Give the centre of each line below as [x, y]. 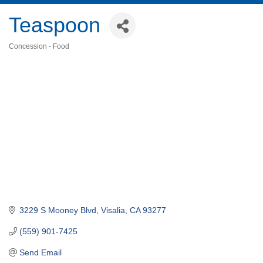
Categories [28, 55]
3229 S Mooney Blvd [58, 210]
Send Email [40, 252]
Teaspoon [55, 25]
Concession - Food [39, 47]
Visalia [113, 210]
